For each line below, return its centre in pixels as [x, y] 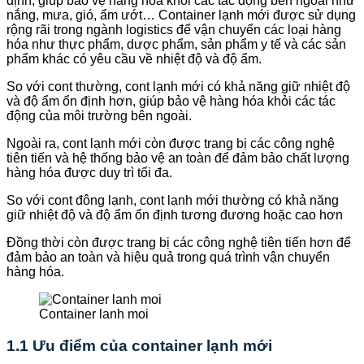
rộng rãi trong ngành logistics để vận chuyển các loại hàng [174, 30]
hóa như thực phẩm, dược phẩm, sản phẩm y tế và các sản [176, 45]
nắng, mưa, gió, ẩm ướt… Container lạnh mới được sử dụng [181, 15]
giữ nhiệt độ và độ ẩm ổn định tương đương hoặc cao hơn [175, 215]
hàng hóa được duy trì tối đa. [89, 173]
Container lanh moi [94, 314]
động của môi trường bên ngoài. [101, 116]
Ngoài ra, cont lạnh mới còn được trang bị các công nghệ [171, 144]
